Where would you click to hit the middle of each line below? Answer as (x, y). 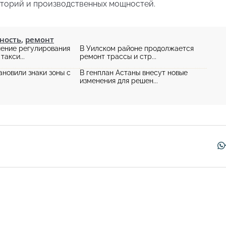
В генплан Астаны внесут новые (134, 73)
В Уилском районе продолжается (137, 48)
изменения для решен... (119, 81)
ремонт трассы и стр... (118, 56)
